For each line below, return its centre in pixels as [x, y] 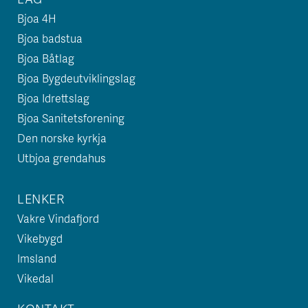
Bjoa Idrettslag [53, 98]
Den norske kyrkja [62, 138]
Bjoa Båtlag [46, 58]
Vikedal [35, 278]
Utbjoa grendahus [62, 158]
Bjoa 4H [37, 18]
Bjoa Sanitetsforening [71, 118]
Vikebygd [40, 238]
